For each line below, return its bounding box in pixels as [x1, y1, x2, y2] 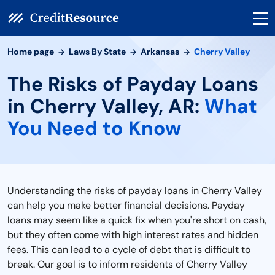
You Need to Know [7, 115, 181, 141]
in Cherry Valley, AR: [7, 93, 204, 119]
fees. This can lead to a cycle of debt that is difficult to [7, 243, 250, 256]
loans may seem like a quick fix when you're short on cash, [7, 214, 266, 227]
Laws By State [69, 46, 126, 57]
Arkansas [141, 46, 179, 57]
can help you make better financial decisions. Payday [7, 199, 245, 212]
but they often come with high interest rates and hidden [7, 228, 258, 241]
